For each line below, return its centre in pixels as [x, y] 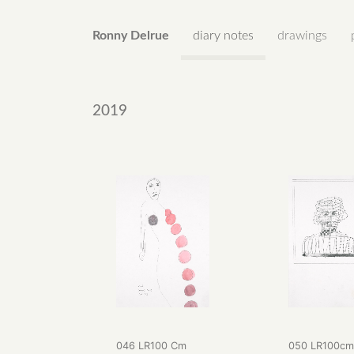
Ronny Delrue [131, 36]
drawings [302, 36]
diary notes [223, 36]
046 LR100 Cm [151, 345]
